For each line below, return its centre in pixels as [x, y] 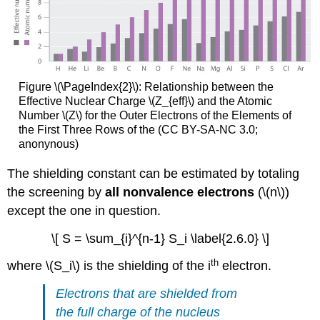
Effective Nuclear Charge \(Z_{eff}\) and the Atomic [145, 101]
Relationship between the [207, 87]
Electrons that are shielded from [147, 294]
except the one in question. [84, 210]
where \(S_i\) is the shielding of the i [109, 266]
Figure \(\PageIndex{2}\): [80, 87]
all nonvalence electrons [180, 192]
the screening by [56, 192]
